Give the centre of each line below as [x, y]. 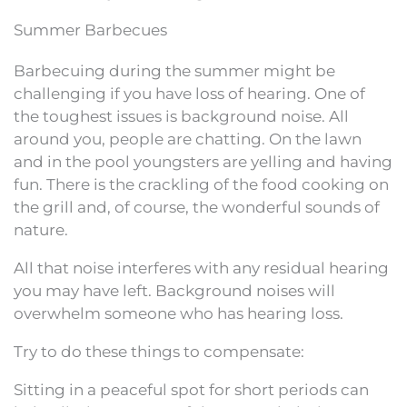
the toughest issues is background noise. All [181, 116]
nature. [41, 229]
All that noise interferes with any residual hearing [201, 268]
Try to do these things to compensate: [159, 351]
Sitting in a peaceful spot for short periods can [191, 389]
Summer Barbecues [90, 30]
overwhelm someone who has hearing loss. [179, 313]
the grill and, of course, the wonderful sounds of [197, 207]
